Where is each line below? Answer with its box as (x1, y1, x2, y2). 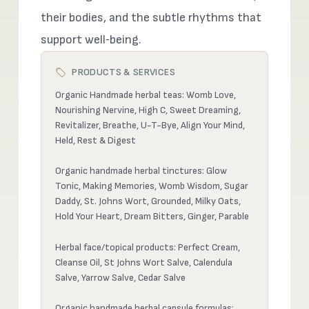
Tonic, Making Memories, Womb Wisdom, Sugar (55, 180, 249, 192)
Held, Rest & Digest (55, 134, 137, 146)
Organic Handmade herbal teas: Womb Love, (55, 89, 237, 101)
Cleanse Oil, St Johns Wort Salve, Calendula (55, 256, 233, 268)
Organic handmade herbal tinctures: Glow (55, 165, 228, 177)
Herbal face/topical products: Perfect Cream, (55, 241, 241, 253)
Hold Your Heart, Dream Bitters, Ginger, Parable (55, 210, 250, 223)
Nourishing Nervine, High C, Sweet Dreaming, (55, 104, 241, 116)
